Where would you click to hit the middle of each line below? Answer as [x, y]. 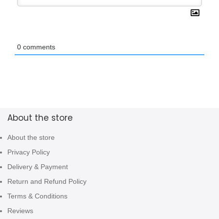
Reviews [20, 211]
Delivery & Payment [38, 167]
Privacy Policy [29, 152]
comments [38, 47]
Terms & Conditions [37, 196]
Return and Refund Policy [47, 182]
